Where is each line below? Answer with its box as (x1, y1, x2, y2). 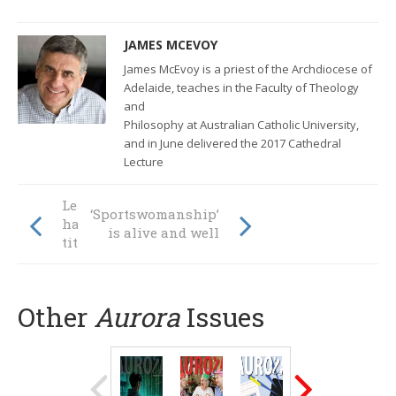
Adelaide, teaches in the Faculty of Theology (124, 80, 359, 96)
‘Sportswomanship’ (90, 205, 219, 224)
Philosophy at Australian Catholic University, (124, 117, 359, 133)
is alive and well (108, 224, 219, 242)
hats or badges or (62, 215, 176, 233)
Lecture (124, 154, 164, 171)
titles (62, 233, 97, 252)
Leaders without (62, 196, 171, 215)
